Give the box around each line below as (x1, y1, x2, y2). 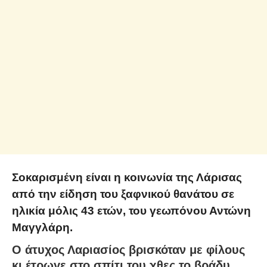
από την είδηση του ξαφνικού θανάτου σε (12, 188, 234, 201)
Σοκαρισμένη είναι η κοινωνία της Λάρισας (12, 171, 242, 184)
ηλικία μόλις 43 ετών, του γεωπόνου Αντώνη (12, 204, 251, 218)
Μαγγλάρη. (12, 221, 73, 234)
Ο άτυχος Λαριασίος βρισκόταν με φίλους (12, 243, 245, 256)
